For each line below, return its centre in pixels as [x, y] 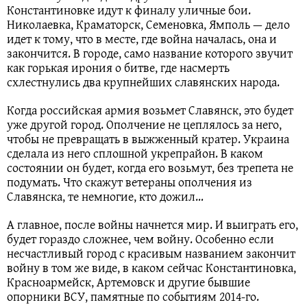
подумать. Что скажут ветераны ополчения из [130, 182]
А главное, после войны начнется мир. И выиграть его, [152, 225]
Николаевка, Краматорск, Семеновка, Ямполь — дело [148, 25]
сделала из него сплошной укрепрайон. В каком [135, 153]
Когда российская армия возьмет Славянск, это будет [150, 110]
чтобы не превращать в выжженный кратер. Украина [148, 139]
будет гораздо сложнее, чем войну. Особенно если [140, 239]
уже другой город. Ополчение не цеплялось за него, [144, 125]
